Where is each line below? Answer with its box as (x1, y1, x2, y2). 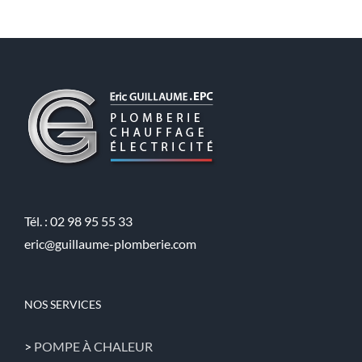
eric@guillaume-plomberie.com (24, 235, 196, 251)
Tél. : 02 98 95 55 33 (24, 213, 133, 229)
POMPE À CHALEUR (34, 338, 153, 354)
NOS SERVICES (24, 297, 101, 311)
